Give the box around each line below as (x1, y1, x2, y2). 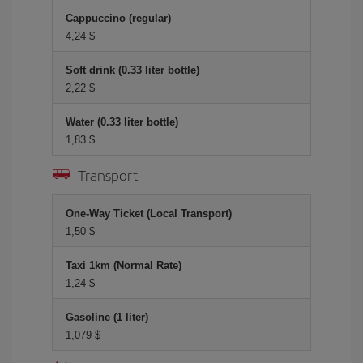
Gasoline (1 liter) (66, 311, 148, 323)
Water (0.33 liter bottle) (66, 116, 178, 128)
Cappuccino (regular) (66, 12, 171, 24)
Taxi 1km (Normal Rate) (66, 259, 181, 271)
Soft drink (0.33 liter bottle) (66, 64, 199, 76)
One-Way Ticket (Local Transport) (66, 207, 232, 220)
